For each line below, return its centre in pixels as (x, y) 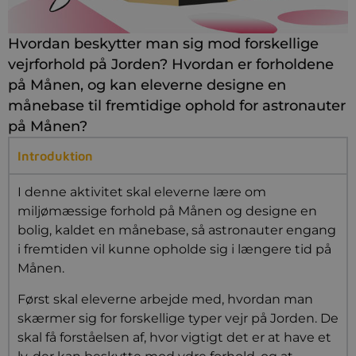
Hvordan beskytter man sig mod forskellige (163, 44)
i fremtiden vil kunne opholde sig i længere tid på (174, 250)
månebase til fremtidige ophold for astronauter (177, 106)
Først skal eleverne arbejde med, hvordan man (165, 299)
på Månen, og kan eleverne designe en (147, 85)
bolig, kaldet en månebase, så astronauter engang (177, 230)
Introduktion (55, 156)
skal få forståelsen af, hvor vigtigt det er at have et (174, 337)
